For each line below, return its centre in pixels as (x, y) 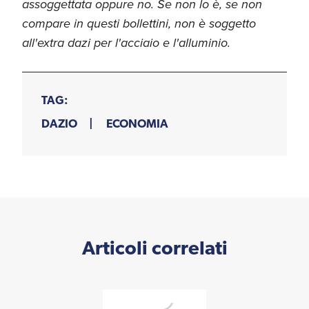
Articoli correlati (154, 249)
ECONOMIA (137, 124)
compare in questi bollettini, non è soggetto (139, 23)
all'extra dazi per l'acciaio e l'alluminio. (126, 42)
